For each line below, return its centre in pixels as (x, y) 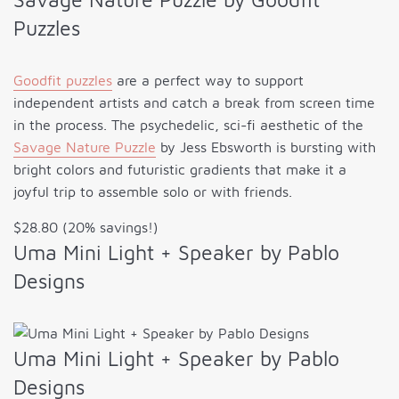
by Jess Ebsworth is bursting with (266, 147)
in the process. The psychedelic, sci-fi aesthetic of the (188, 125)
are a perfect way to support (208, 81)
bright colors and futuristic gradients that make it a (180, 170)
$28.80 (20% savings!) (86, 228)
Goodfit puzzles (63, 81)
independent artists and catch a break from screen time (194, 103)
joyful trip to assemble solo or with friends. (153, 192)
